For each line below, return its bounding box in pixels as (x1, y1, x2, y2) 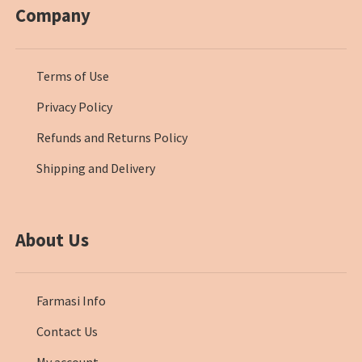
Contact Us (36, 323, 99, 340)
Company (15, 4, 91, 27)
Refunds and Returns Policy (36, 129, 188, 146)
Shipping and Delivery (36, 160, 156, 177)
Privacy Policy (36, 99, 113, 116)
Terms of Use (36, 68, 110, 85)
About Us (15, 228, 90, 251)
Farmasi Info (36, 293, 107, 309)
